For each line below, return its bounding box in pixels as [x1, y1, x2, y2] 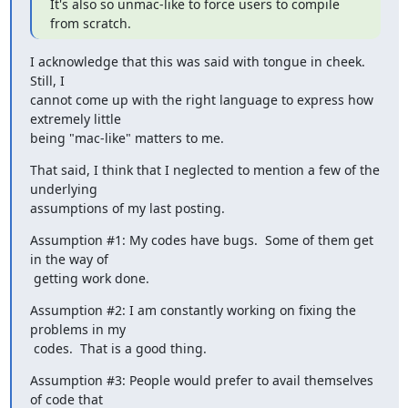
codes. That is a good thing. [33, 339, 207, 357]
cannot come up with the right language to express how [29, 90, 373, 108]
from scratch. [49, 14, 131, 32]
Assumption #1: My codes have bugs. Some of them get [29, 230, 373, 249]
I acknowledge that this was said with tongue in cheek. [29, 52, 365, 70]
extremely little [29, 109, 121, 127]
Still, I [29, 71, 65, 89]
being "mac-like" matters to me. [29, 128, 224, 147]
